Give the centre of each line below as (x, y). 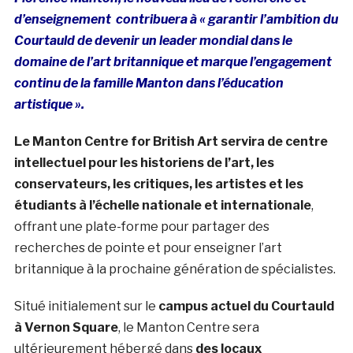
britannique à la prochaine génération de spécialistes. (175, 269)
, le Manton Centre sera (188, 327)
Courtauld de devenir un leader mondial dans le (153, 40)
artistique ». (49, 104)
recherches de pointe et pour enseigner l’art (148, 247)
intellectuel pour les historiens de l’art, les (144, 162)
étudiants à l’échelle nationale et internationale (162, 205)
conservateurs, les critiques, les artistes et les (158, 184)
